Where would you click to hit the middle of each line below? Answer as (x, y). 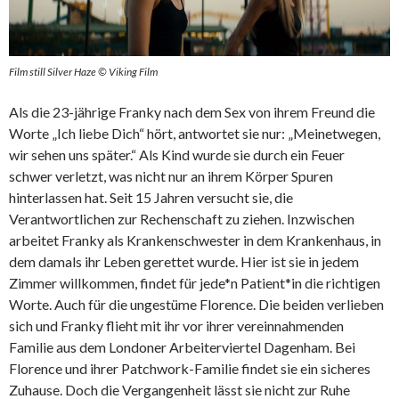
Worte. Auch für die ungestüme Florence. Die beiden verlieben (196, 304)
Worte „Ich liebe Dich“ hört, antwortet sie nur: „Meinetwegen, (195, 133)
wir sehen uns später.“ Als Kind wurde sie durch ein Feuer (177, 154)
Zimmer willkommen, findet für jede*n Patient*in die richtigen (195, 282)
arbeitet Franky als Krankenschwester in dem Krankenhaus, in (195, 240)
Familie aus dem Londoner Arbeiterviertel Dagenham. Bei (182, 346)
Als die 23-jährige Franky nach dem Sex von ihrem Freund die (192, 111)
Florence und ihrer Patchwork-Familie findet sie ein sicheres (190, 368)
